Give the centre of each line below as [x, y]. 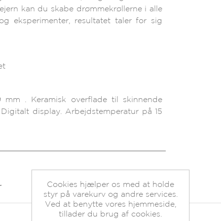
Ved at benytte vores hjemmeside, [110, 204]
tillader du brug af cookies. [110, 214]
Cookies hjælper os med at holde [110, 184]
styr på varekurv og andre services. [110, 194]
